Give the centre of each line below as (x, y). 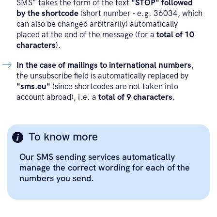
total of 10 (175, 35)
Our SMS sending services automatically (97, 156)
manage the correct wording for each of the (105, 167)
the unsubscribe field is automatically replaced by (102, 76)
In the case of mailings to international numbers (104, 65)
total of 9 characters (134, 97)
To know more (63, 137)
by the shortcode (48, 13)
